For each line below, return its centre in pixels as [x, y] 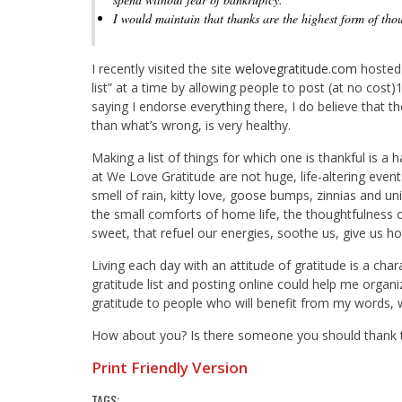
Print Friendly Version [170, 367]
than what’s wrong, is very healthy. [191, 125]
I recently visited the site [163, 68]
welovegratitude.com [296, 68]
